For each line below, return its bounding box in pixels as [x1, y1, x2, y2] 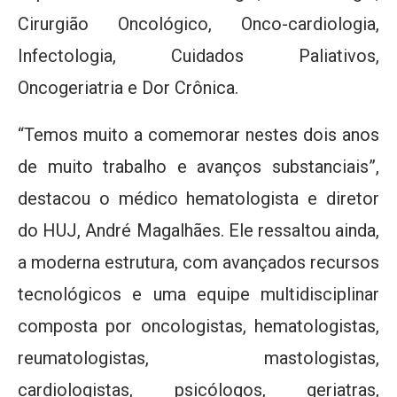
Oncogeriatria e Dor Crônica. [18, 76, 238, 98]
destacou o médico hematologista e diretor [18, 187, 379, 209]
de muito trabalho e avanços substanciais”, [18, 155, 379, 177]
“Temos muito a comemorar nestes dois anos [18, 123, 379, 145]
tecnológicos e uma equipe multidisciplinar [18, 283, 379, 305]
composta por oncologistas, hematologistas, [18, 315, 379, 337]
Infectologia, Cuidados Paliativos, [18, 44, 379, 66]
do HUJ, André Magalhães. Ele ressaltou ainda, [18, 219, 379, 241]
